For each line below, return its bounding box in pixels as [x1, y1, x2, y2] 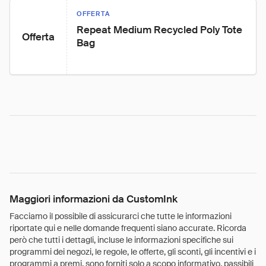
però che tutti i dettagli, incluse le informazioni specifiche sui [9, 235, 233, 245]
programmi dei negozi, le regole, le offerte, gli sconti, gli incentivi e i [9, 246, 256, 257]
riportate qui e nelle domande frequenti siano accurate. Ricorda [9, 223, 246, 233]
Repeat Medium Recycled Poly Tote [77, 23, 245, 36]
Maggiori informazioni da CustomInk [9, 192, 178, 205]
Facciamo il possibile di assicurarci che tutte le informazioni [9, 211, 232, 221]
